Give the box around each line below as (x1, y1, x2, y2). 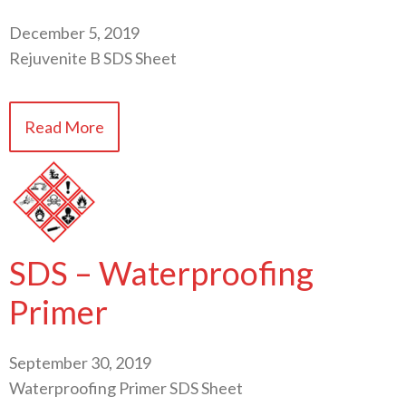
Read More (24, 117, 104, 138)
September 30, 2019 (9, 353, 151, 373)
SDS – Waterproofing (9, 253, 314, 294)
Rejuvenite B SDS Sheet (9, 48, 177, 69)
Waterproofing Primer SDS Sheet (9, 378, 243, 399)
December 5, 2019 (9, 23, 140, 43)
